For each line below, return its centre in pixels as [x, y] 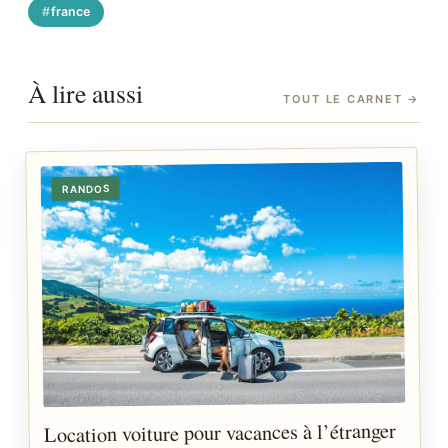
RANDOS [85, 189]
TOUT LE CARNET [345, 99]
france [70, 12]
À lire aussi [85, 93]
